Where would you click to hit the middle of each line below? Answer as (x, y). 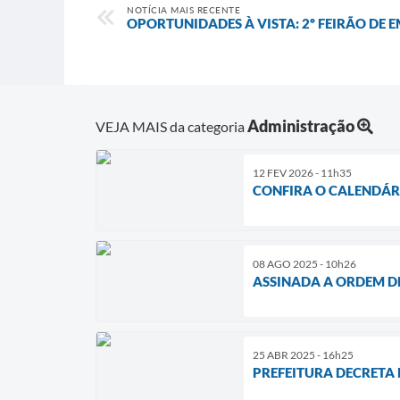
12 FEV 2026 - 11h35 (302, 172)
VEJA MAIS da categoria (171, 126)
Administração (301, 125)
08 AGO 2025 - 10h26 (304, 263)
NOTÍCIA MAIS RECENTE (183, 10)
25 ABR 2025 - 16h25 (303, 354)
